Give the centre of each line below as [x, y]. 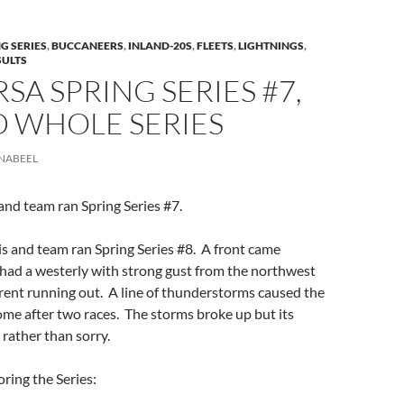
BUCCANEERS [87, 46]
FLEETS [215, 46]
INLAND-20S [160, 46]
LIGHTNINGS [271, 46]
